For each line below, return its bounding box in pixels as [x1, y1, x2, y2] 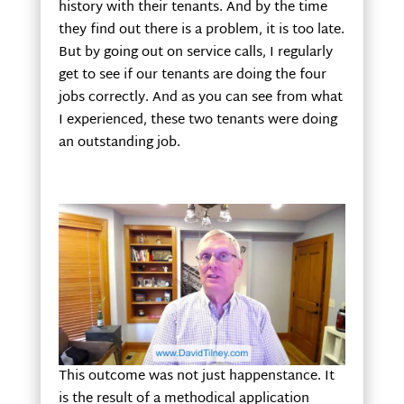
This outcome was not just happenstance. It [58, 364, 335, 390]
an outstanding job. [58, 131, 180, 156]
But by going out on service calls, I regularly [58, 41, 333, 66]
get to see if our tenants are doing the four [58, 63, 326, 88]
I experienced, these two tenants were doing [58, 108, 337, 133]
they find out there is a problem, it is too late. [58, 18, 344, 43]
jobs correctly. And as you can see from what [58, 86, 343, 111]
